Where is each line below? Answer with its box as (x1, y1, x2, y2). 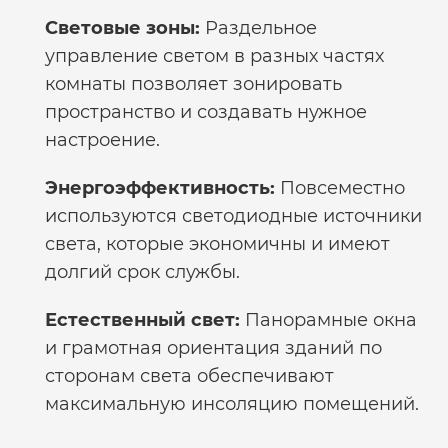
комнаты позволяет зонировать (45, 73, 342, 95)
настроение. (45, 129, 160, 151)
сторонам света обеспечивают (45, 365, 334, 387)
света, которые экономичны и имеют (45, 233, 390, 255)
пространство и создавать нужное (45, 101, 367, 123)
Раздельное (200, 17, 317, 39)
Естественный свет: (45, 309, 240, 331)
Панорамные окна (240, 309, 417, 331)
